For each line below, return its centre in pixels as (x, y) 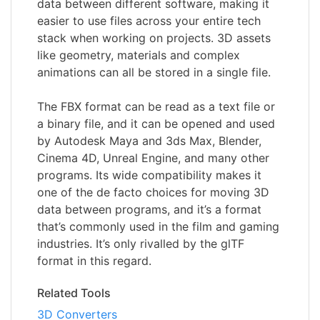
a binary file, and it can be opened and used (156, 123)
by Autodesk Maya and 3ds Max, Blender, (149, 140)
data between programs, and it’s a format (149, 209)
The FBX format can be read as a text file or (156, 106)
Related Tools (74, 292)
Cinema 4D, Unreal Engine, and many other (153, 157)
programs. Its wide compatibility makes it (149, 175)
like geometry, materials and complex (139, 55)
